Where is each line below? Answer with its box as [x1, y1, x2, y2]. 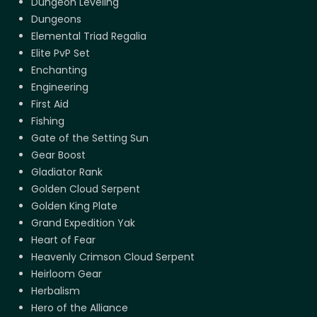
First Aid [31, 97, 69, 112]
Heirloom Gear [31, 267, 102, 282]
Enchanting [31, 63, 87, 78]
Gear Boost [31, 148, 86, 163]
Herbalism [31, 284, 80, 299]
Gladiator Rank [31, 165, 103, 180]
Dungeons [31, 12, 81, 27]
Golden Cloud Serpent [31, 182, 140, 197]
